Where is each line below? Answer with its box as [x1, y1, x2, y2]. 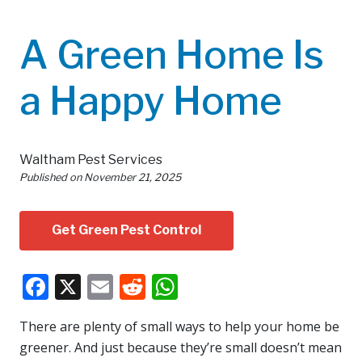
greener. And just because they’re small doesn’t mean [19, 338, 342, 356]
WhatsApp [178, 268, 302, 304]
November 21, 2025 [84, 170, 181, 183]
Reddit [145, 268, 225, 304]
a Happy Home [19, 77, 282, 124]
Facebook [48, 268, 162, 304]
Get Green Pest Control [52, 222, 201, 238]
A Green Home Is [19, 31, 324, 78]
